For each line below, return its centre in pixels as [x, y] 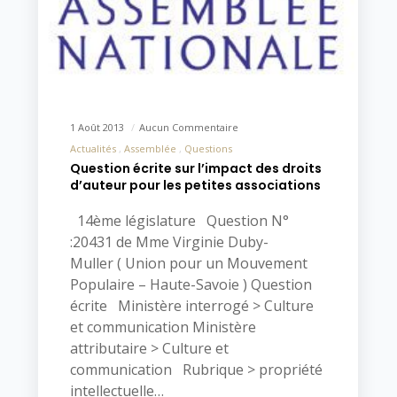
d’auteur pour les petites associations [195, 185]
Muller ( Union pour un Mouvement [188, 263]
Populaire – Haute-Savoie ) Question [191, 284]
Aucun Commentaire [188, 127]
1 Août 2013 [98, 127]
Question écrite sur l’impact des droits [195, 168]
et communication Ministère [163, 327]
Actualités [93, 148]
